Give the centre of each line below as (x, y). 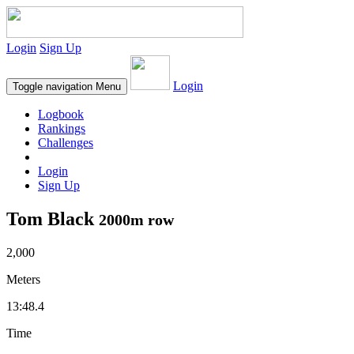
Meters (23, 279)
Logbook (61, 114)
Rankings (62, 128)
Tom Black (53, 218)
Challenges (66, 143)
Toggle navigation (53, 87)
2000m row (136, 219)
